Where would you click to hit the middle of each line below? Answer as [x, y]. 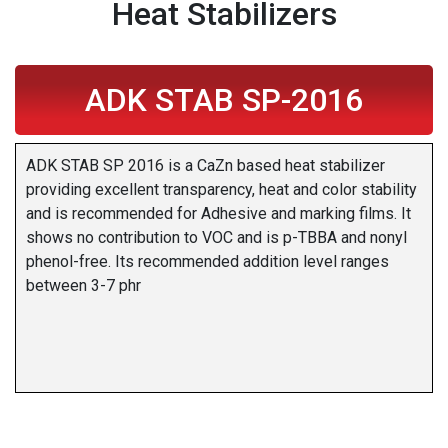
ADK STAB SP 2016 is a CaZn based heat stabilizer [205, 166]
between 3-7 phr [83, 286]
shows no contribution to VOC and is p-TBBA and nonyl [216, 238]
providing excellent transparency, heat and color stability [221, 190]
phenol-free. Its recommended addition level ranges [207, 262]
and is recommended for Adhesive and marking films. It [218, 214]
